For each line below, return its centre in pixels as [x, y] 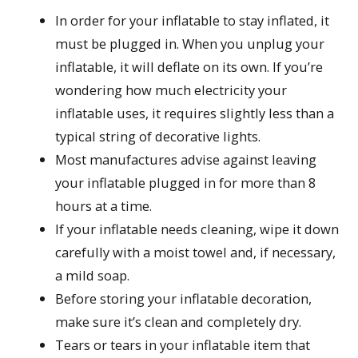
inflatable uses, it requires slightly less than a [195, 113]
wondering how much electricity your [171, 90]
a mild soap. [93, 276]
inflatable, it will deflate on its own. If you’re [189, 67]
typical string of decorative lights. [158, 137]
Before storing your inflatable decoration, [184, 299]
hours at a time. [104, 206]
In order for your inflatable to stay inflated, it [193, 21]
